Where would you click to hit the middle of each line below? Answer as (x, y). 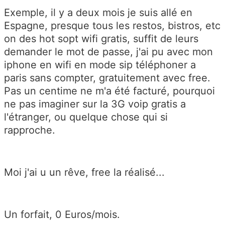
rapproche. (30, 130)
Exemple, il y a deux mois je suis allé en (98, 12)
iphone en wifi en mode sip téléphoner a (100, 65)
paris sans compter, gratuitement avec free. (107, 78)
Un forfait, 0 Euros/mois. (62, 214)
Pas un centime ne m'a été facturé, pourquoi (109, 91)
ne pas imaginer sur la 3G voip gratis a (95, 104)
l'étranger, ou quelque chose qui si (86, 117)
